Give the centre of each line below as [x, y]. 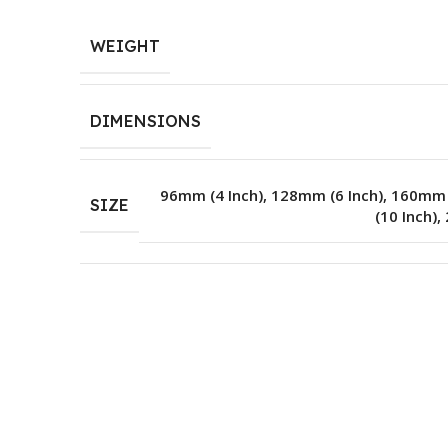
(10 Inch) [406, 215]
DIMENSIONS [145, 120]
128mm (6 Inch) [327, 194]
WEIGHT [125, 45]
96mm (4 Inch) [211, 194]
